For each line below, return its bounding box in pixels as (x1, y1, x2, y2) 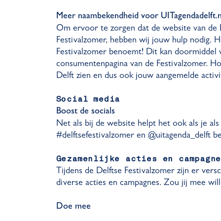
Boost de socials (56, 108, 115, 116)
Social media (56, 96, 120, 104)
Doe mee (56, 203, 91, 212)
